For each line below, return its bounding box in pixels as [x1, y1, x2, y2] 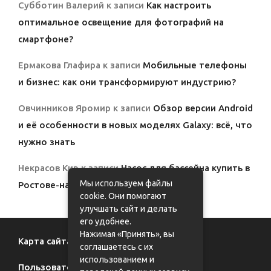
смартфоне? [18, 34, 73, 45]
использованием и [80, 255, 154, 264]
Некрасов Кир [18, 163, 79, 174]
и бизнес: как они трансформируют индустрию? [18, 77, 236, 88]
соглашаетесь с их [80, 242, 153, 252]
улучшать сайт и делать [80, 204, 177, 214]
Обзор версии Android [153, 103, 253, 114]
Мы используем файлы [80, 178, 172, 188]
